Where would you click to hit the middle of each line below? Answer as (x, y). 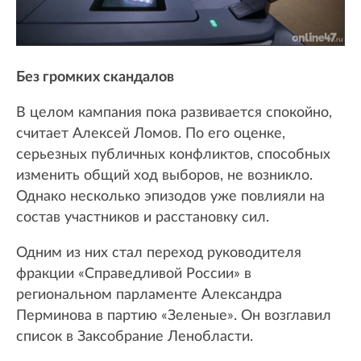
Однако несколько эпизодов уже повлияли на (170, 197)
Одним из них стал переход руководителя (159, 253)
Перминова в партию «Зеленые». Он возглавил (174, 316)
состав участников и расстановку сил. (143, 218)
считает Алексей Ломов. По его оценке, (151, 134)
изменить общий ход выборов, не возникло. (164, 176)
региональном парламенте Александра (149, 295)
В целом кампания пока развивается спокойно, (174, 113)
